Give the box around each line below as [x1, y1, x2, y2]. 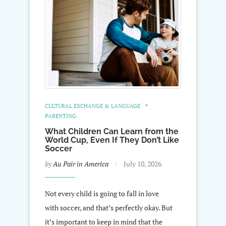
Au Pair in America [53, 158, 108, 168]
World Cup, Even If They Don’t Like [45, 135, 179, 145]
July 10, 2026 [124, 158, 161, 168]
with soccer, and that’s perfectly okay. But [45, 202, 173, 212]
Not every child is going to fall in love [45, 188, 159, 198]
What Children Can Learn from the [45, 126, 179, 136]
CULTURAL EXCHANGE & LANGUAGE [45, 102, 140, 109]
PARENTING [45, 112, 76, 120]
